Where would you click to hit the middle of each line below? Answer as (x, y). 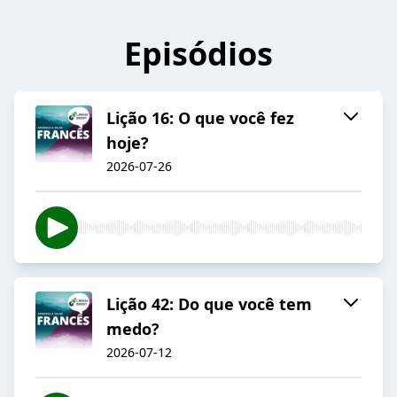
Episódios (198, 54)
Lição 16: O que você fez (200, 118)
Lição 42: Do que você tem (209, 304)
